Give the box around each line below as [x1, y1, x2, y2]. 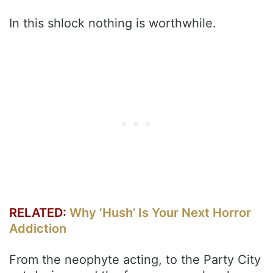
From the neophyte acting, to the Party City [9, 252, 261, 267]
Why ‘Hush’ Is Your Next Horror [69, 205, 251, 220]
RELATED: [9, 205, 69, 220]
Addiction [9, 221, 66, 236]
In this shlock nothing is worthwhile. [9, 15, 216, 30]
